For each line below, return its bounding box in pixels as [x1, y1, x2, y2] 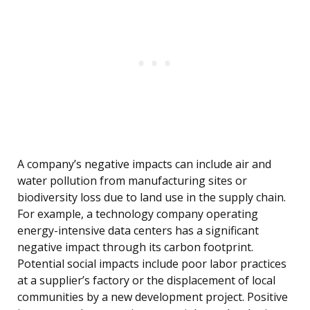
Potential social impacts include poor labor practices [17, 256, 286, 272]
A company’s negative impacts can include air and [17, 156, 271, 172]
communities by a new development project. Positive [17, 289, 288, 305]
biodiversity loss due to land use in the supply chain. [17, 190, 286, 206]
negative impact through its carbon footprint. [17, 239, 253, 255]
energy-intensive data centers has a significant [17, 223, 259, 239]
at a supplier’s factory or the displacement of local [17, 273, 275, 289]
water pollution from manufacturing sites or [17, 173, 247, 189]
